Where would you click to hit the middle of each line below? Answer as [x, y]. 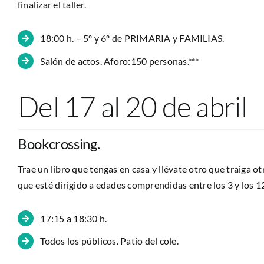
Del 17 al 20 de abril [132, 107]
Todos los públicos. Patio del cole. [109, 241]
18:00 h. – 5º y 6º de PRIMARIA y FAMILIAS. [132, 38]
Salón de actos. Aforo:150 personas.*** [120, 61]
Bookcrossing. [59, 144]
